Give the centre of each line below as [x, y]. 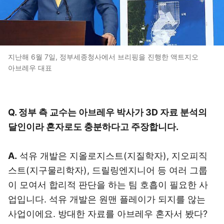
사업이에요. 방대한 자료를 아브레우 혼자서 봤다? [108, 214]
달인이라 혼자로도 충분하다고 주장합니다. [93, 127]
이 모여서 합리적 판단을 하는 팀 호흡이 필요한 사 [108, 185]
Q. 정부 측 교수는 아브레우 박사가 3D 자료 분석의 [107, 112]
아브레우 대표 [30, 68]
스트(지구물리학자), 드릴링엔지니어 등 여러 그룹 [108, 170]
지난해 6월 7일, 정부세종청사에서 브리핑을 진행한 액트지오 [103, 57]
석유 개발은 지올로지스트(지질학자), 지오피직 [112, 156]
